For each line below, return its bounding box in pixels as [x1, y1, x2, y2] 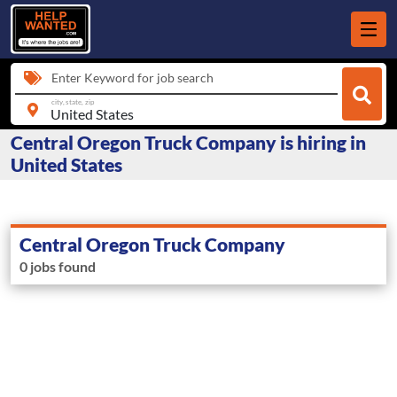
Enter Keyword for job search [51, 70, 214, 85]
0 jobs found [19, 258, 96, 276]
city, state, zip [51, 97, 95, 106]
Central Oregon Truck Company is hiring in [11, 131, 366, 154]
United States [11, 153, 122, 176]
